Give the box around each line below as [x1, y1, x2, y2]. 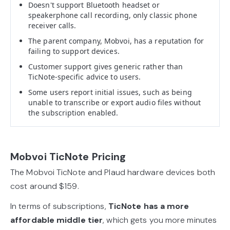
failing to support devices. [28, 46, 120, 56]
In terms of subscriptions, [10, 200, 108, 212]
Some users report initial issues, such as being [28, 87, 192, 97]
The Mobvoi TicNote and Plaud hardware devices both [10, 166, 216, 178]
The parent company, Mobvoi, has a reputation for [28, 35, 204, 46]
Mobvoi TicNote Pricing [10, 149, 126, 163]
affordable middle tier [10, 214, 103, 225]
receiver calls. [28, 20, 76, 30]
